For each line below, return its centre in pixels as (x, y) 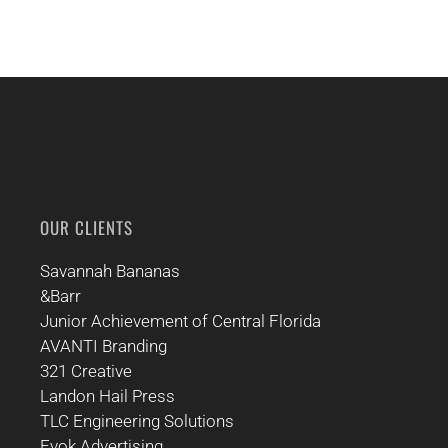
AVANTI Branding (103, 346)
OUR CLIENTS (86, 228)
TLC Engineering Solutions (137, 421)
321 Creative (86, 371)
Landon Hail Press (107, 396)
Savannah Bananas (110, 271)
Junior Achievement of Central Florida (180, 321)
